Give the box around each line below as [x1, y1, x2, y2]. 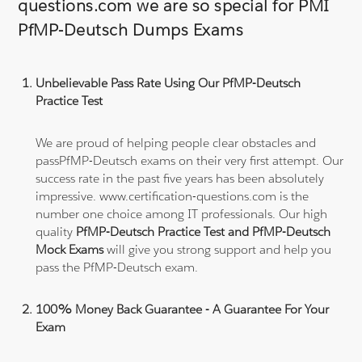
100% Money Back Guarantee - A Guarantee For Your [36, 301, 330, 317]
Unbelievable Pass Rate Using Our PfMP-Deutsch [36, 74, 301, 90]
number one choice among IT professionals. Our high [36, 205, 328, 221]
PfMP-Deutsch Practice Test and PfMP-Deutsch [76, 223, 331, 239]
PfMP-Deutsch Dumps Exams [18, 19, 244, 40]
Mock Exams [36, 241, 104, 257]
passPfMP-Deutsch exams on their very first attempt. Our [36, 152, 344, 168]
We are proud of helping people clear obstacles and [36, 134, 317, 150]
